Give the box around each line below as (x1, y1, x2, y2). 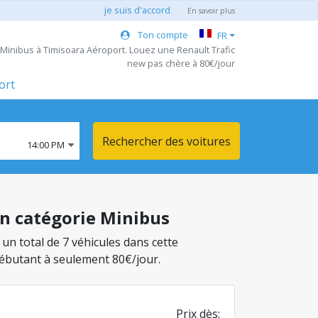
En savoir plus (187, 6, 235, 16)
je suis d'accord (104, 4, 170, 16)
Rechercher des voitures (102, 133, 231, 149)
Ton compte (136, 28, 189, 41)
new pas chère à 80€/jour (127, 57, 235, 70)
